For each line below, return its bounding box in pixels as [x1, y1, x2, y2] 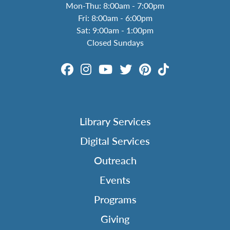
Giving [101, 212, 129, 226]
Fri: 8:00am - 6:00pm [78, 12, 152, 24]
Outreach [93, 153, 137, 168]
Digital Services [80, 133, 150, 148]
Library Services [79, 114, 151, 129]
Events [100, 172, 130, 187]
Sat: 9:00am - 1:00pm [76, 24, 154, 36]
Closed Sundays [86, 36, 144, 49]
